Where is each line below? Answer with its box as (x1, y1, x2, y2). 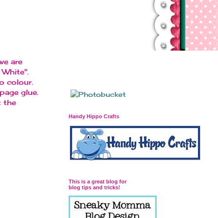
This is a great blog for (69, 179, 127, 184)
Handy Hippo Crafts (69, 113, 119, 119)
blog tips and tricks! (69, 184, 120, 190)
